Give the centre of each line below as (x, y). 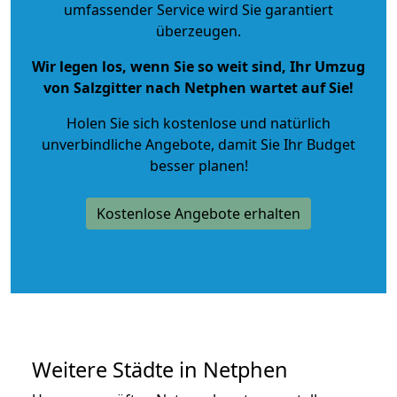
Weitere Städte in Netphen (160, 369)
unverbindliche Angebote (126, 144)
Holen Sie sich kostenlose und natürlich (198, 123)
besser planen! (198, 165)
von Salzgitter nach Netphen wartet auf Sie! (198, 87)
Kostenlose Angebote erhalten (198, 213)
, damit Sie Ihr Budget (283, 144)
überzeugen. (198, 31)
